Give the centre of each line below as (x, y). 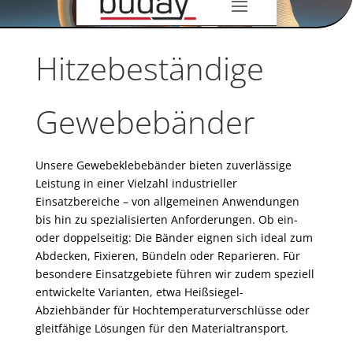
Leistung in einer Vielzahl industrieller (136, 183)
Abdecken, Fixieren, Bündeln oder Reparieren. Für (167, 255)
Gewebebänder (145, 121)
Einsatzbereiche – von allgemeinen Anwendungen (167, 201)
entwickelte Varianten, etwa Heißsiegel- (139, 292)
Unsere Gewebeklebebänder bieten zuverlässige (163, 165)
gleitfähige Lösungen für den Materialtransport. (162, 328)
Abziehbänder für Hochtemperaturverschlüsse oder (172, 310)
